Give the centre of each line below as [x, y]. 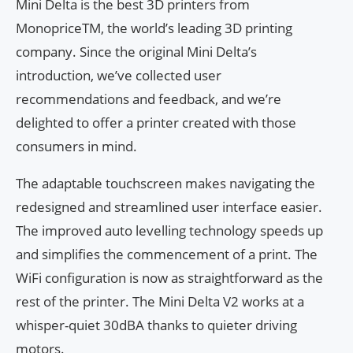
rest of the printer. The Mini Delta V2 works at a [160, 302]
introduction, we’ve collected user [119, 76]
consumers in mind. [76, 147]
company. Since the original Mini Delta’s [136, 52]
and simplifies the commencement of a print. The [167, 255]
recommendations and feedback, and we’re [149, 99]
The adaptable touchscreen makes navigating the [165, 184]
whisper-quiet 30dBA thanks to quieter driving [156, 325]
